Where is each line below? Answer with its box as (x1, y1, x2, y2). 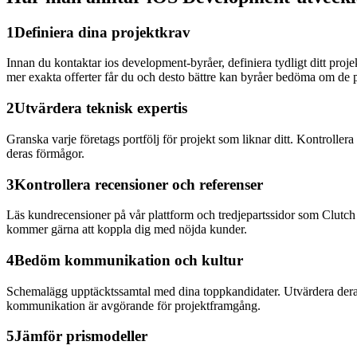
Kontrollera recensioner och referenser (14, 175, 263, 193)
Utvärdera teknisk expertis (14, 100, 187, 117)
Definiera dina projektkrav (14, 23, 190, 41)
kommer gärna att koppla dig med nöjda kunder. (6, 222, 247, 237)
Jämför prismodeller (14, 328, 147, 345)
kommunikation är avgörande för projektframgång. (6, 298, 261, 312)
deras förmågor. (6, 146, 84, 160)
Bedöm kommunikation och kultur (14, 252, 243, 269)
